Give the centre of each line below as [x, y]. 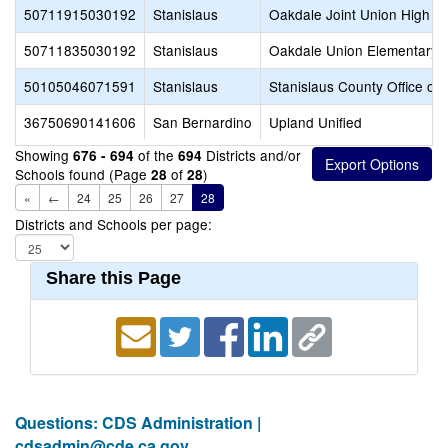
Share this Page [113, 278]
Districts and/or [251, 155]
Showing [44, 155]
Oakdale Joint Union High [349, 14]
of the [156, 155]
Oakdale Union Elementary [353, 50]
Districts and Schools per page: [113, 224]
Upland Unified [315, 122]
